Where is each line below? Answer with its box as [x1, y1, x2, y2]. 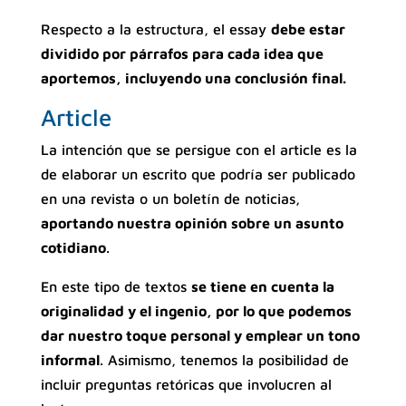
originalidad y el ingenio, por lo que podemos [40, 302, 352, 319]
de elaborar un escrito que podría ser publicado [40, 165, 355, 182]
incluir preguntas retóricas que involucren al [40, 375, 332, 392]
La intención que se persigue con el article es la [40, 140, 357, 158]
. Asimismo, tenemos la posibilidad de [99, 351, 349, 368]
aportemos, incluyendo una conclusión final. [40, 69, 346, 86]
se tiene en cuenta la [190, 277, 334, 295]
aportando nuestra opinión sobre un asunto [40, 214, 343, 231]
